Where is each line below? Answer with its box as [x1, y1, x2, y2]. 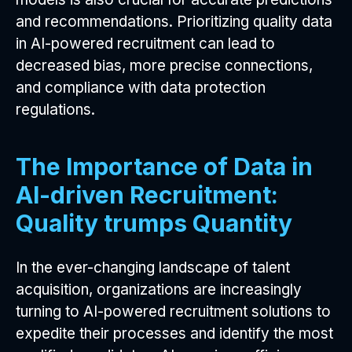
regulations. [16, 100, 95, 119]
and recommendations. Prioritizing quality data [16, 12, 332, 31]
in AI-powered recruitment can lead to [16, 34, 275, 53]
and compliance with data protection [16, 78, 266, 97]
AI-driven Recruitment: [16, 180, 278, 209]
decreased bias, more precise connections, [16, 56, 313, 75]
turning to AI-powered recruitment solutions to [16, 302, 331, 321]
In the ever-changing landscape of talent [16, 258, 290, 277]
